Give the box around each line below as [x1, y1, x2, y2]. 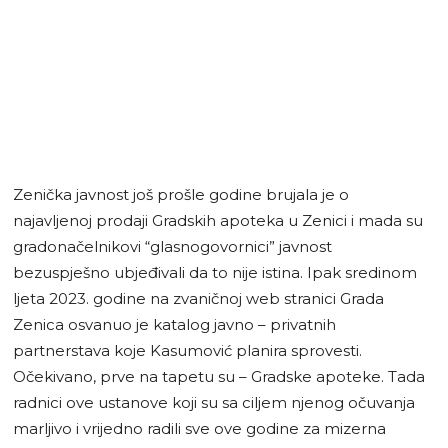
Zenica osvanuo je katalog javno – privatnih [13, 314, 336, 334]
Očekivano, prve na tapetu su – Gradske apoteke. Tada [13, 366, 425, 386]
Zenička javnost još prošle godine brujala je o [13, 184, 349, 204]
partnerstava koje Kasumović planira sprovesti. [13, 340, 362, 360]
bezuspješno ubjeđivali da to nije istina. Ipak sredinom [13, 262, 417, 282]
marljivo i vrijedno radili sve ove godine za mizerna [13, 418, 386, 438]
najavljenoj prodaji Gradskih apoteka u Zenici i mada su [13, 210, 423, 230]
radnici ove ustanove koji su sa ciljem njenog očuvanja [13, 392, 415, 412]
